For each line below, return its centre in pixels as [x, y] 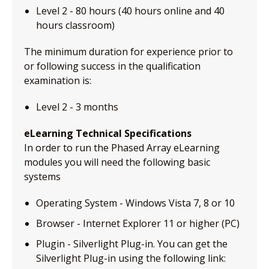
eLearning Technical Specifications [108, 133]
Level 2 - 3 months [77, 107]
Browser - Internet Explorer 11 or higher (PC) [138, 223]
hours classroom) [75, 25]
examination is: [58, 80]
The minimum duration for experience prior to [128, 51]
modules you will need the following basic [117, 162]
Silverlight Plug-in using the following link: [131, 258]
